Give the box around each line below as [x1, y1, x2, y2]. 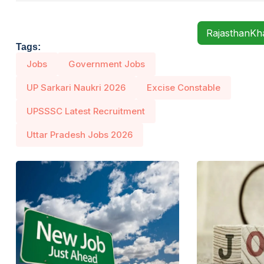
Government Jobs [68, 58, 145, 70]
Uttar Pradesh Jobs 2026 [27, 128, 133, 140]
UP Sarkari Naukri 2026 [27, 81, 126, 93]
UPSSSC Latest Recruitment [27, 105, 145, 117]
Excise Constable [147, 81, 220, 93]
